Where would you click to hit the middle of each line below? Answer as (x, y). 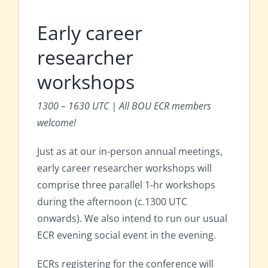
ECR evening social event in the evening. (127, 235)
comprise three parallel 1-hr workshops (126, 185)
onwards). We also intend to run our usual (132, 219)
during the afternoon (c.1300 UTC (112, 202)
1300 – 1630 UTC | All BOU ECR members (124, 106)
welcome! (57, 123)
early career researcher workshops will (124, 168)
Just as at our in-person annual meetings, (130, 152)
